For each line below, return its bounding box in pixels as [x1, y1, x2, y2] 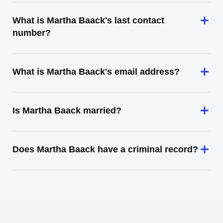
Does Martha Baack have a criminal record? [12, 144, 198, 154]
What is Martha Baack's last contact [12, 15, 164, 25]
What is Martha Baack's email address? [12, 67, 180, 77]
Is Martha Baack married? [12, 106, 121, 115]
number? [12, 28, 51, 38]
